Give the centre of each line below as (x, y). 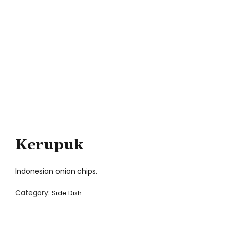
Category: (34, 193)
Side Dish (67, 193)
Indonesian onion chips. (56, 171)
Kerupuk (49, 145)
